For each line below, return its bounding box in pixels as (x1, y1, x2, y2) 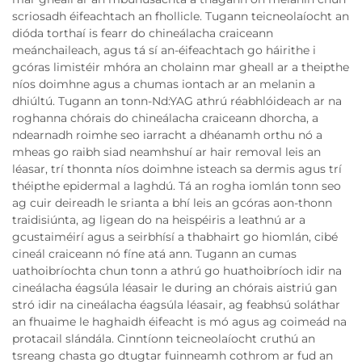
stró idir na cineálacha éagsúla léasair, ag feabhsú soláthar (12, 297, 340, 312)
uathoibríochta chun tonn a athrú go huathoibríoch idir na (12, 263, 342, 278)
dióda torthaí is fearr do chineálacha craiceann (12, 25, 273, 40)
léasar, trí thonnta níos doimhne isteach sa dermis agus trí (12, 161, 342, 176)
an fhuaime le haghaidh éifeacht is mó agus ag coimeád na (12, 314, 347, 329)
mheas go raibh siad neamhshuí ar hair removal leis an (12, 144, 321, 159)
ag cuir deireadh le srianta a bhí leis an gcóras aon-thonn (12, 195, 332, 210)
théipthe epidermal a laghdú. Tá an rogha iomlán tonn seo (12, 178, 341, 193)
